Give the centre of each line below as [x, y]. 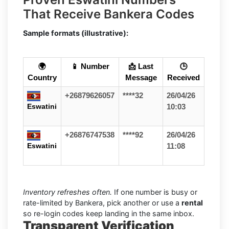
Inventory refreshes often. [68, 192]
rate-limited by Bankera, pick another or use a [102, 203]
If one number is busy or [156, 192]
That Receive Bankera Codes [113, 14]
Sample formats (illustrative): [76, 33]
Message [141, 78]
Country [42, 78]
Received [184, 78]
